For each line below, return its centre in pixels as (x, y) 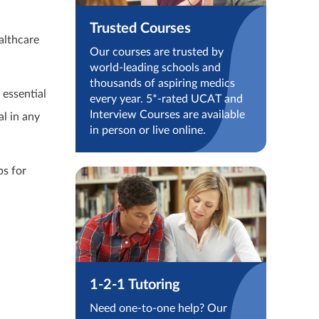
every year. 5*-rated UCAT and (166, 99)
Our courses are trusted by (156, 52)
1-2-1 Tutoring (135, 285)
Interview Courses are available (167, 115)
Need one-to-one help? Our (158, 309)
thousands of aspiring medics (162, 84)
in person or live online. (147, 131)
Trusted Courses (140, 29)
